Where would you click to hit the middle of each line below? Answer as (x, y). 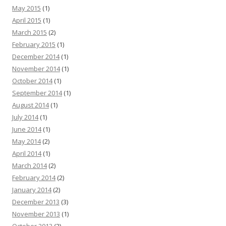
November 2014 (36, 68)
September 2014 (37, 93)
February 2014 (34, 177)
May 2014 (26, 141)
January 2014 (32, 189)
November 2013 (36, 214)
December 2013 (36, 202)
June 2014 (27, 129)
